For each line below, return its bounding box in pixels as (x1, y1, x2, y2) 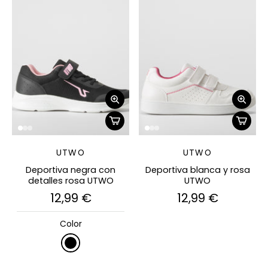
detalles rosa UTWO (28, 174, 114, 187)
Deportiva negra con (26, 163, 115, 176)
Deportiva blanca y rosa (145, 163, 250, 176)
